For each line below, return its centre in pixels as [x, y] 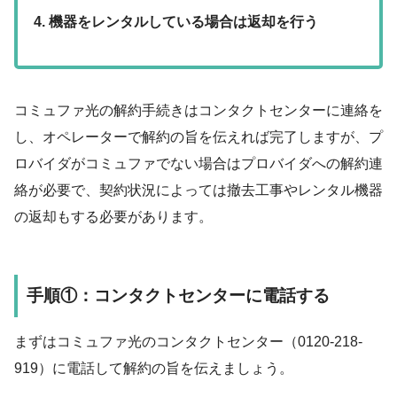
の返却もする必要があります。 [113, 217]
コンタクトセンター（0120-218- [259, 342]
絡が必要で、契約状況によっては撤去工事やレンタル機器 [198, 191]
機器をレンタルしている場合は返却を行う [184, 22]
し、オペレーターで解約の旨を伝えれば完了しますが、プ [198, 137]
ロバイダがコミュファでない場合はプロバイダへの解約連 [198, 164]
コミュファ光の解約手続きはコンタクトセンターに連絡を [198, 111]
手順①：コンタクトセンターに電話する [178, 296]
